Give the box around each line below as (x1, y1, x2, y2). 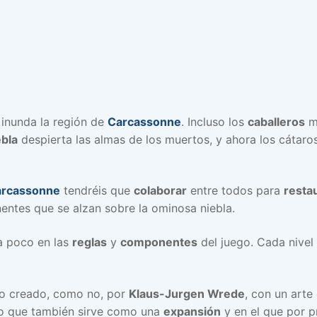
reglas (72, 234, 107, 249)
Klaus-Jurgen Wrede (129, 286, 245, 301)
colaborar (134, 183, 187, 198)
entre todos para (187, 183, 284, 198)
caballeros (248, 114, 305, 129)
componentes (120, 234, 197, 249)
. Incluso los (181, 114, 248, 129)
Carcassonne (108, 114, 181, 129)
